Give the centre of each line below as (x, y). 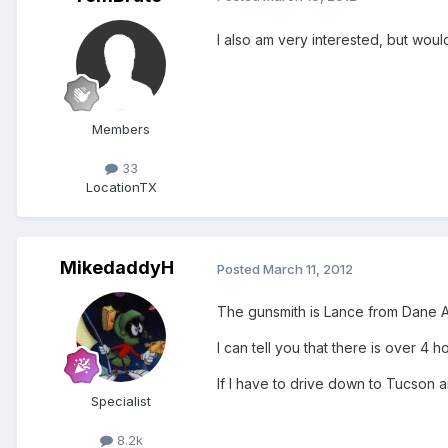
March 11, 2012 (308, 268)
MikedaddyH (117, 268)
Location (112, 187)
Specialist (121, 401)
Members (121, 128)
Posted (240, 268)
